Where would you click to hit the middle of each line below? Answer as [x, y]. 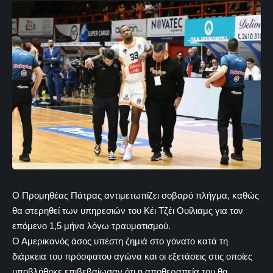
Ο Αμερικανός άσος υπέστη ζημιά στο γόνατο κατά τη [120, 241]
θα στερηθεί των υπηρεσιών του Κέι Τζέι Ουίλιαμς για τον [128, 210]
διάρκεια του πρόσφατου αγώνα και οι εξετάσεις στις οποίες [132, 256]
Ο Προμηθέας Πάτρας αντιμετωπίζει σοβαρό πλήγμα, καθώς [136, 195]
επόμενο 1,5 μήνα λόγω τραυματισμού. [91, 225]
